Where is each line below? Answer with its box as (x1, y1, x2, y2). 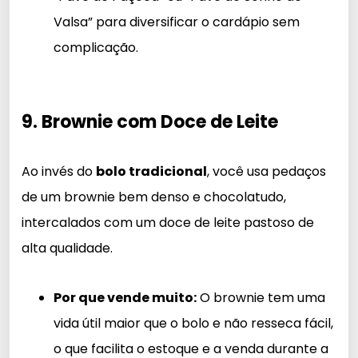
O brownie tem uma (197, 288, 325, 307)
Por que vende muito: (54, 288, 197, 307)
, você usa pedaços (207, 161, 326, 181)
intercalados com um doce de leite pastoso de (22, 213, 314, 232)
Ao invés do (22, 161, 96, 181)
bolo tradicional (96, 161, 207, 181)
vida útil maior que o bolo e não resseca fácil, (54, 313, 333, 332)
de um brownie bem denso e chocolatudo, (22, 187, 286, 206)
